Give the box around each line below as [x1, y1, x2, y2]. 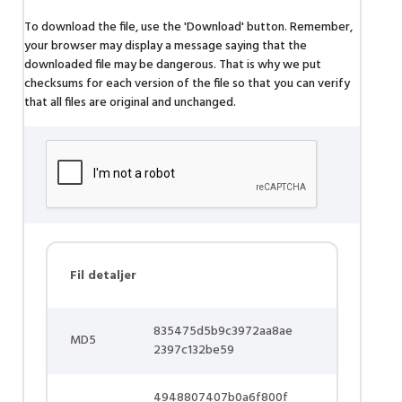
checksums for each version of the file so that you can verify [24, 74, 350, 94]
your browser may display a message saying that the [24, 36, 307, 57]
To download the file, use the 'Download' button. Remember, [24, 17, 353, 38]
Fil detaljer [70, 266, 136, 286]
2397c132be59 [153, 340, 234, 361]
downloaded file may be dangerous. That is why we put [24, 55, 321, 75]
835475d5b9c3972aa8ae [153, 321, 293, 342]
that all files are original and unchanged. [24, 92, 236, 113]
